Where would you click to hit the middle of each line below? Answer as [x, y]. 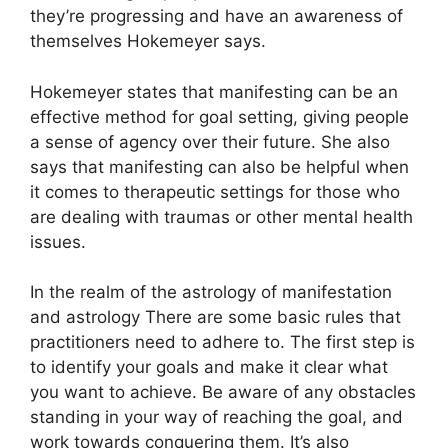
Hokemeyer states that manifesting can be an [214, 91]
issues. [58, 241]
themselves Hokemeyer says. [148, 41]
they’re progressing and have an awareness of [216, 16]
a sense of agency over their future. [173, 141]
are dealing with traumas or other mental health [221, 216]
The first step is [352, 342]
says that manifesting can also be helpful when [219, 166]
